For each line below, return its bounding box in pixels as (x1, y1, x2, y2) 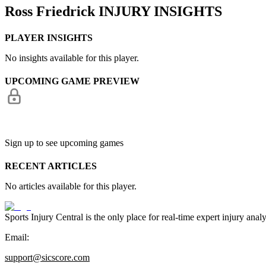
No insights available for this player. (5, 52, 139, 63)
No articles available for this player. (5, 181, 137, 192)
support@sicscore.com (5, 252, 90, 263)
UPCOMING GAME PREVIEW (5, 76, 140, 86)
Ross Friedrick (5, 4, 95, 20)
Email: (5, 232, 29, 243)
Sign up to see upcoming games (5, 138, 123, 148)
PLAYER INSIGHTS (5, 32, 93, 43)
